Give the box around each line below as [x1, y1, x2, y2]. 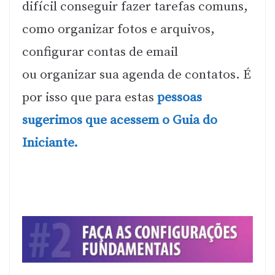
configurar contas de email [22, 44, 178, 61]
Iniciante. [22, 135, 78, 152]
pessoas [154, 90, 202, 106]
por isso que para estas [22, 90, 154, 106]
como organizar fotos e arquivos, [22, 21, 215, 38]
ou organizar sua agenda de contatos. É [22, 67, 251, 83]
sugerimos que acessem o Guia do [22, 112, 217, 129]
